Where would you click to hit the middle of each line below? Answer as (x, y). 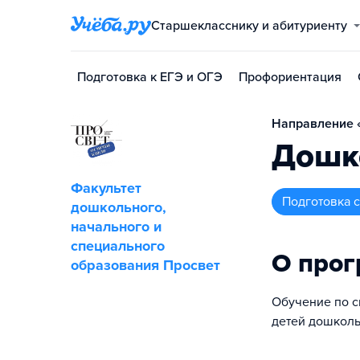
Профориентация (290, 77)
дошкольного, (119, 207)
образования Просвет (145, 265)
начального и (116, 227)
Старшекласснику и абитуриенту (254, 26)
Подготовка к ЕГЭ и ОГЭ (150, 77)
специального (118, 246)
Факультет (106, 188)
